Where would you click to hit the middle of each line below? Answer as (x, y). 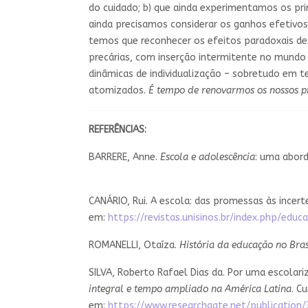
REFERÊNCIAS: (118, 129)
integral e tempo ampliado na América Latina (190, 289)
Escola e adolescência (208, 157)
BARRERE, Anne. (124, 157)
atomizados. (119, 90)
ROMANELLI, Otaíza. (134, 245)
